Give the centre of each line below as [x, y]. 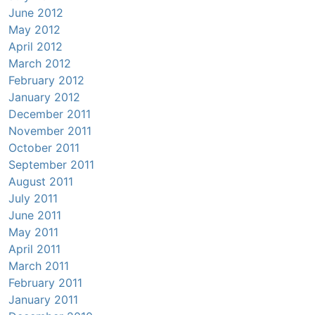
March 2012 [40, 64]
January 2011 [43, 300]
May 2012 [34, 30]
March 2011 [39, 266]
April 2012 [36, 47]
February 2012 [46, 81]
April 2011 [34, 249]
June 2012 [36, 13]
